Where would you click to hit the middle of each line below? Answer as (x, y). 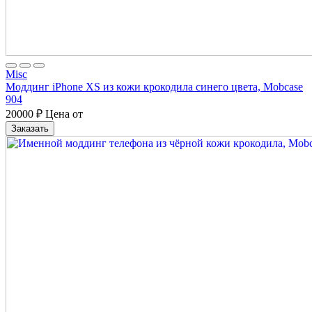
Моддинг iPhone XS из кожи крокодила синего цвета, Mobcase (154, 86)
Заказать (30, 128)
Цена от (63, 114)
